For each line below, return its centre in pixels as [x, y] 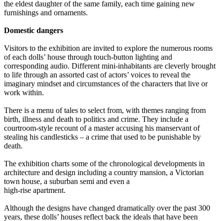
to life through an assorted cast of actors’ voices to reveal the [97, 75]
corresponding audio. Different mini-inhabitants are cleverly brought [110, 66]
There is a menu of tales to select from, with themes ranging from [105, 110]
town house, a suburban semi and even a [67, 182]
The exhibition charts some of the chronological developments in [104, 164]
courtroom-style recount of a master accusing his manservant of [102, 128]
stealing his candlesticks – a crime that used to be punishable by [102, 137]
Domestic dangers [34, 31]
